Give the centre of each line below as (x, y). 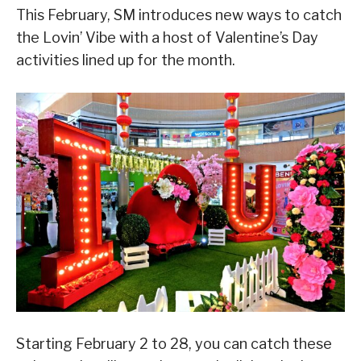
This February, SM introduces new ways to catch (179, 15)
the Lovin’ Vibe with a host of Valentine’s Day (167, 37)
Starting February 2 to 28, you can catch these (174, 343)
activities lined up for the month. (126, 60)
